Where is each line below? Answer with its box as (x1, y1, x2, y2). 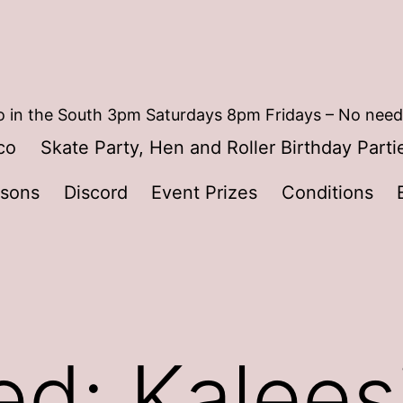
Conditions (281, 181, 373, 203)
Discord (63, 181, 128, 203)
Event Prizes (151, 181, 258, 203)
